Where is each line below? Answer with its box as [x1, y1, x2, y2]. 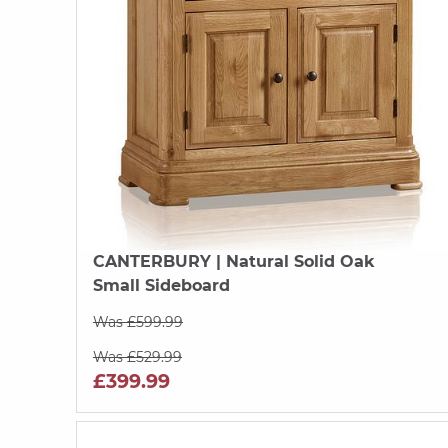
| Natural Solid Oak [211, 251, 375, 271]
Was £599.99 [93, 312, 183, 331]
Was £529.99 [93, 347, 182, 366]
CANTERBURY [93, 251, 211, 271]
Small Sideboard [93, 275, 230, 295]
